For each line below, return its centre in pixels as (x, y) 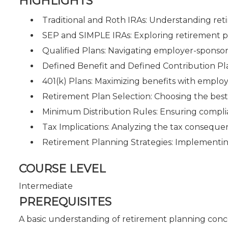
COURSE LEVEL (62, 169)
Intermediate (46, 186)
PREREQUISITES (65, 202)
